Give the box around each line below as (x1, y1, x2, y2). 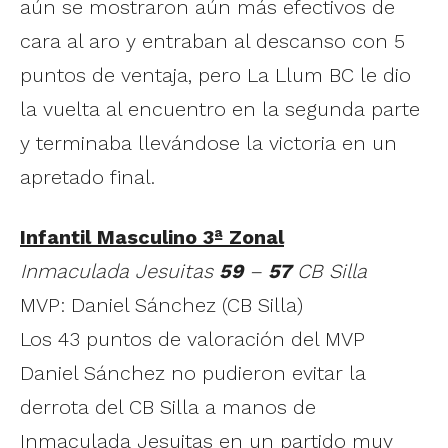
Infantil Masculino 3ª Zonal (20, 224, 284, 249)
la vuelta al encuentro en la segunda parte (20, 96, 420, 121)
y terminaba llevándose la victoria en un (20, 130, 397, 155)
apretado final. (20, 164, 155, 189)
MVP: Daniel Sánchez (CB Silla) (20, 292, 303, 317)
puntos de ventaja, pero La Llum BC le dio (20, 62, 411, 87)
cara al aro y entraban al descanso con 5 (20, 28, 405, 53)
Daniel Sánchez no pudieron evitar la (20, 360, 366, 385)
